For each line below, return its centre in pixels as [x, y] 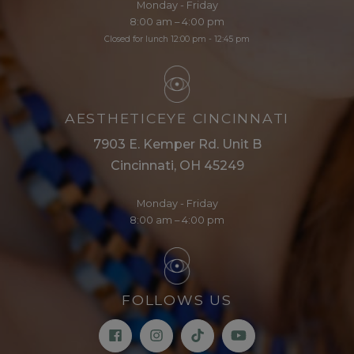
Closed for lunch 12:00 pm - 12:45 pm [177, 39]
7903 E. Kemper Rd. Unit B [177, 144]
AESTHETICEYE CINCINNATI [177, 118]
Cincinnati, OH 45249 [177, 165]
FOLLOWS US [177, 300]
